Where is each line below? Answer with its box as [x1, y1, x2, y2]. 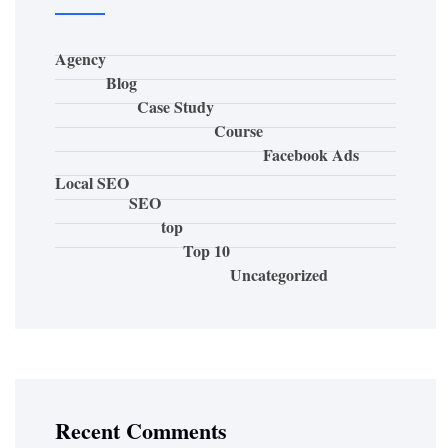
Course [214, 119, 263, 142]
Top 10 [183, 239, 230, 262]
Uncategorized [230, 263, 328, 286]
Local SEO [55, 171, 129, 194]
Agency [55, 47, 106, 70]
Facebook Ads [263, 143, 359, 166]
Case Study [137, 95, 214, 118]
